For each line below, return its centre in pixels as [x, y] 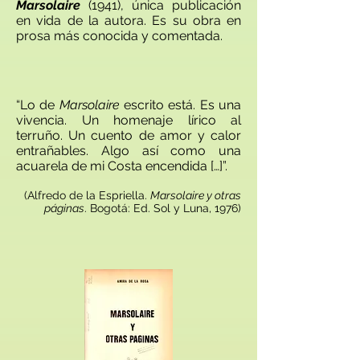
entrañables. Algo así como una [129, 151]
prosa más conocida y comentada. [119, 36]
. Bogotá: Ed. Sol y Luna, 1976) [163, 208]
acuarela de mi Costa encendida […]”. [122, 166]
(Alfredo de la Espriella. [87, 195]
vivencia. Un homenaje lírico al [129, 120]
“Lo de [38, 105]
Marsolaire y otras [196, 195]
